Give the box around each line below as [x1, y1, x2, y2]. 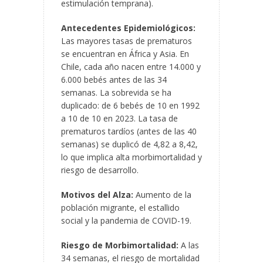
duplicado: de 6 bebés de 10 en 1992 [61, 100, 200, 112]
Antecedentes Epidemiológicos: [61, 22, 195, 34]
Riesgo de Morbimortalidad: [61, 240, 178, 251]
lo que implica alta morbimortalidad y [61, 151, 202, 163]
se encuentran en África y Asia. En [61, 48, 189, 60]
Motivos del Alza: [61, 189, 133, 201]
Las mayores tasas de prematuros [61, 35, 192, 47]
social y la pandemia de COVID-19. [61, 215, 191, 227]
